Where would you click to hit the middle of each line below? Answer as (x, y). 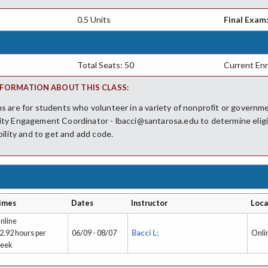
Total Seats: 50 (105, 65)
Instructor (150, 203)
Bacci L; (146, 233)
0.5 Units (94, 19)
